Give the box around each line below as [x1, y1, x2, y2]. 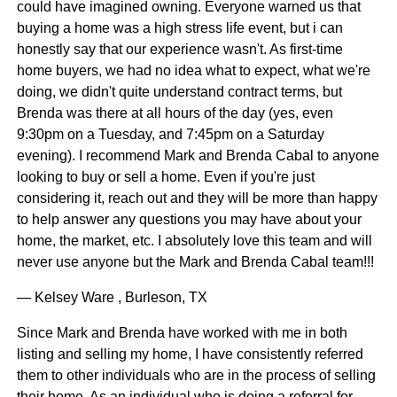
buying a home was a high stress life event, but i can [16, 20, 343, 36]
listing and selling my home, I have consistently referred [16, 346, 363, 362]
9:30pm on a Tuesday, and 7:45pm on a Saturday [16, 127, 324, 143]
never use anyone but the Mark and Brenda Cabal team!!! [16, 254, 374, 270]
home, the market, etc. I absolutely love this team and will [16, 233, 372, 249]
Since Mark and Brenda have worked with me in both [16, 325, 347, 341]
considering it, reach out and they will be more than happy [16, 191, 378, 206]
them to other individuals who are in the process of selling [16, 368, 376, 384]
